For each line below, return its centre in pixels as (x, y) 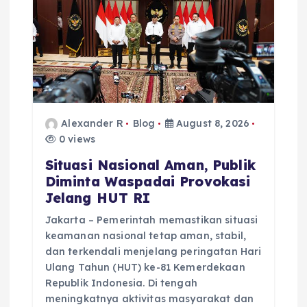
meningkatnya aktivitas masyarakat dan (149, 299)
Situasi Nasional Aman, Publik (150, 165)
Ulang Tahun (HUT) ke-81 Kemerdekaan (145, 268)
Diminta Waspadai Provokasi (148, 182)
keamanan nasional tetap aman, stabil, (145, 236)
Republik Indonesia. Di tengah (121, 283)
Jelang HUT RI (98, 198)
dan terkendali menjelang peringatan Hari (153, 252)
